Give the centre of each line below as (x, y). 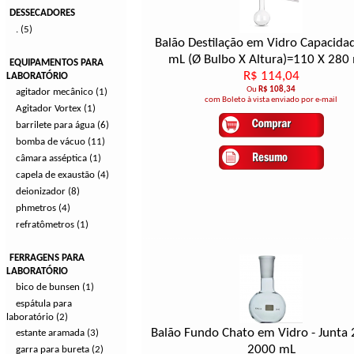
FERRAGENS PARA (47, 258)
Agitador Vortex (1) (56, 109)
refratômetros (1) (52, 225)
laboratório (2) (37, 317)
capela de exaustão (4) (62, 175)
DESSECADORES (42, 13)
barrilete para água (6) (62, 125)
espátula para (44, 304)
